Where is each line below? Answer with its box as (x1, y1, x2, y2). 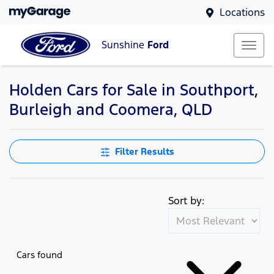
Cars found (17, 248, 62, 261)
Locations (220, 6, 265, 19)
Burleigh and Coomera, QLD (9, 100, 212, 119)
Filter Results (114, 146, 174, 157)
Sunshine (102, 39, 147, 52)
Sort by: (168, 194, 204, 207)
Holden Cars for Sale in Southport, (9, 80, 258, 100)
